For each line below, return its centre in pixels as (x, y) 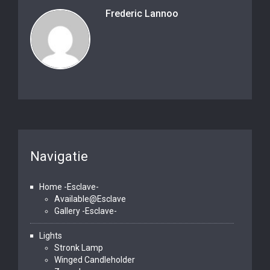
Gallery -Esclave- (86, 211)
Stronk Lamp (79, 248)
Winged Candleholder (95, 260)
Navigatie (59, 156)
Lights (51, 236)
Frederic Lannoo (142, 14)
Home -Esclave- (69, 187)
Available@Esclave (90, 199)
